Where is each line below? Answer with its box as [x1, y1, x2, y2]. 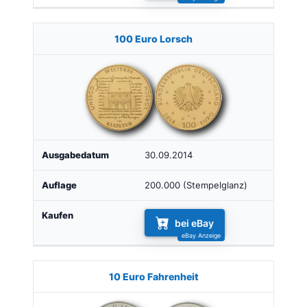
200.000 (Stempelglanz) [145, 180, 247, 191]
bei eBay [175, 217, 214, 229]
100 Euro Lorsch [114, 32, 193, 45]
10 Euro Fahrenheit [108, 270, 199, 282]
